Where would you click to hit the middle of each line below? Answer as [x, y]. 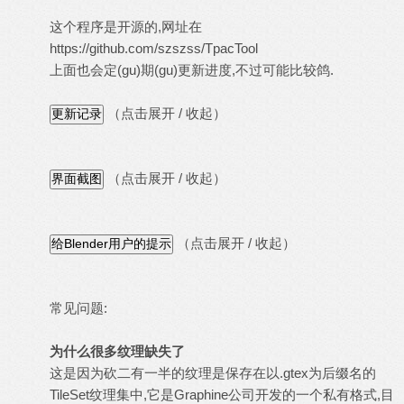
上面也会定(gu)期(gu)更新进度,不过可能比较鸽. [192, 70]
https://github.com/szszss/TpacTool [154, 48]
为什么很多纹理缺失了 [117, 351]
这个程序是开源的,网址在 [126, 27]
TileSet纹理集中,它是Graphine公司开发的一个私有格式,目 [222, 395]
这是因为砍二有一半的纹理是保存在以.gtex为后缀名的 [213, 373]
